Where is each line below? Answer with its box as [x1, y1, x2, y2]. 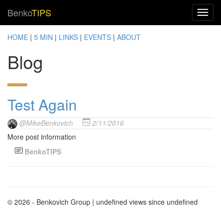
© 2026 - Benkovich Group [7, 197, 92, 207]
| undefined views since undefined [92, 197, 198, 207]
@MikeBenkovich [19, 118, 73, 128]
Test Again [7, 94, 77, 115]
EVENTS [84, 32, 111, 42]
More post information [7, 132, 76, 142]
